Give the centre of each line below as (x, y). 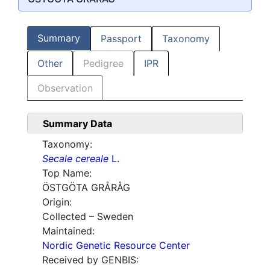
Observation (65, 88)
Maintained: (68, 231)
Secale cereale (75, 159)
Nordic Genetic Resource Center (116, 246)
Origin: (57, 202)
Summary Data (77, 124)
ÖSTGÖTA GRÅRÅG (86, 188)
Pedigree (103, 64)
